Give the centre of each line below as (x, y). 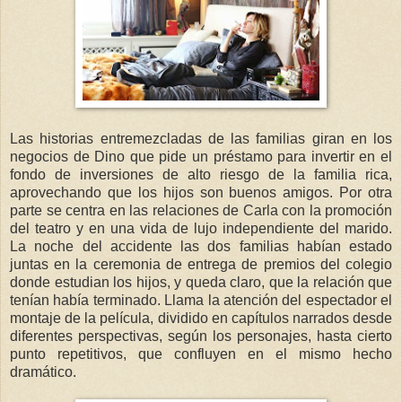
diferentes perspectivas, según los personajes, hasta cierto (201, 336)
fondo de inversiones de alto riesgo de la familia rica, (201, 174)
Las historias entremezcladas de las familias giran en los (201, 138)
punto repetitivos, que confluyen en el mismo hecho (201, 354)
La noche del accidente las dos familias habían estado (201, 246)
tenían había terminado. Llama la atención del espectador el (201, 300)
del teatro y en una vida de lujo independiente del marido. (201, 228)
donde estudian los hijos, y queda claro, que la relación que (201, 282)
